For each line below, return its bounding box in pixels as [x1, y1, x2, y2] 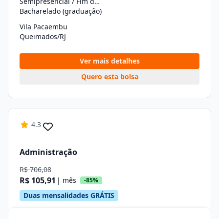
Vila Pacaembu [20, 22, 67, 31]
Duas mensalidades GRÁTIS [23, 191, 114, 200]
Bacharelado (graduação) [20, 6, 102, 16]
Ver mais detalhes [79, 56, 140, 66]
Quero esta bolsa [81, 72, 138, 81]
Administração [20, 146, 77, 157]
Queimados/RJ [20, 32, 66, 41]
